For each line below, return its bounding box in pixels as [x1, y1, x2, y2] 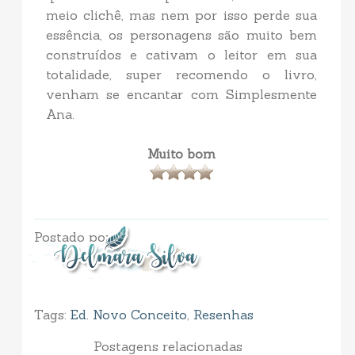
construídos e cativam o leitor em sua [45, 47, 318, 63]
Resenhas [193, 307, 254, 323]
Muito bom [147, 146, 216, 162]
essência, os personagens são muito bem [45, 27, 318, 44]
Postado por [33, 229, 111, 246]
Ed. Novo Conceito [70, 307, 187, 323]
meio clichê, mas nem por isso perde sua [45, 7, 318, 24]
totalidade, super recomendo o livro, [45, 67, 318, 83]
